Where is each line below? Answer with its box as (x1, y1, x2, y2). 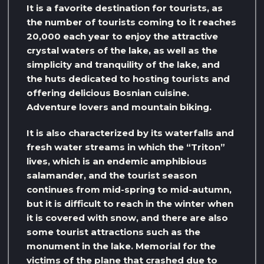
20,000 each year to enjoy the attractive (27, 30, 218, 42)
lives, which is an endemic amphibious (27, 155, 207, 167)
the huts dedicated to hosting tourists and (27, 72, 230, 84)
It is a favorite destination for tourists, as (27, 2, 223, 14)
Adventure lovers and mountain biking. (27, 101, 212, 113)
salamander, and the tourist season (27, 169, 197, 181)
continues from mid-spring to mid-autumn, (27, 183, 232, 195)
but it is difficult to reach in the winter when (27, 197, 233, 209)
